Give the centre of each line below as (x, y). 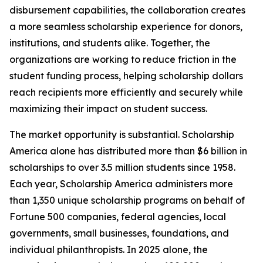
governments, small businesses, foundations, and (119, 233)
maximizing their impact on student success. (108, 109)
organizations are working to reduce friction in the (123, 59)
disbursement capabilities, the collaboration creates (127, 10)
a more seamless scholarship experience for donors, (126, 26)
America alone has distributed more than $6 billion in (128, 151)
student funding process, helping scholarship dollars (126, 76)
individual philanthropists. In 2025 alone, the (109, 249)
